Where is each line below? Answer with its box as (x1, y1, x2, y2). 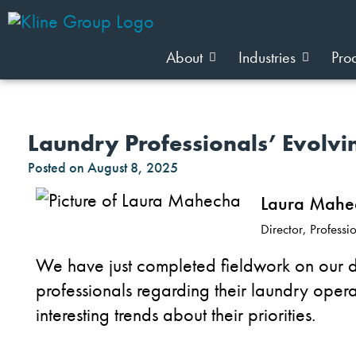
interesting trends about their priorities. (36, 301, 315, 327)
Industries (238, 47, 296, 68)
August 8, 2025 (87, 158, 178, 176)
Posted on (28, 158, 84, 176)
